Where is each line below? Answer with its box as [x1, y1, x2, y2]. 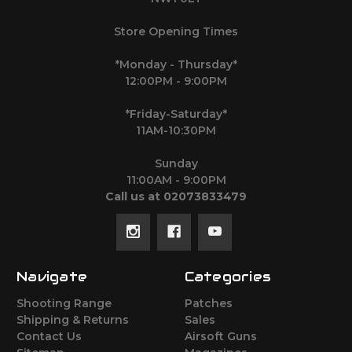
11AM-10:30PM [136, 123, 216, 138]
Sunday [154, 156, 198, 171]
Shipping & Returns [16, 313, 129, 328]
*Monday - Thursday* [115, 57, 237, 72]
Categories [184, 268, 271, 286]
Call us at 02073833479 [105, 189, 247, 204]
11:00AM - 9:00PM [126, 173, 226, 188]
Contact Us [16, 329, 82, 344]
